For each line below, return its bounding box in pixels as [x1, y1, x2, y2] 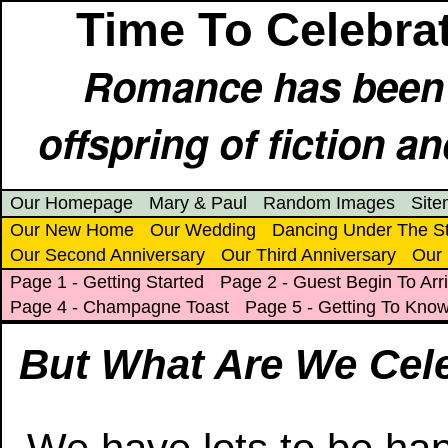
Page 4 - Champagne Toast [10, 297, 229, 317]
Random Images [263, 193, 395, 213]
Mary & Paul [149, 193, 247, 213]
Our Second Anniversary [10, 245, 205, 265]
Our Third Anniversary [221, 245, 396, 265]
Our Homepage [10, 193, 133, 213]
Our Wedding [150, 220, 256, 240]
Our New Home [10, 220, 134, 240]
